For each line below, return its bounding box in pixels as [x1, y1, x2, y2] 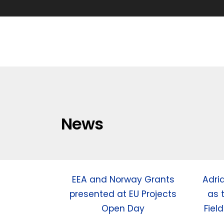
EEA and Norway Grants [71, 173, 174, 185]
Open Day [101, 202, 145, 214]
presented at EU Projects [69, 188, 177, 200]
